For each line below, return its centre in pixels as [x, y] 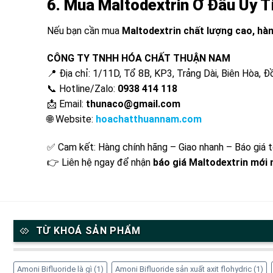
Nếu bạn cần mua [84, 30]
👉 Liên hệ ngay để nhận [100, 163]
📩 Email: [66, 104]
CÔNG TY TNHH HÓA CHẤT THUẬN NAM [139, 58]
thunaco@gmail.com [133, 104]
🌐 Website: [71, 119]
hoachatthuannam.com [149, 119]
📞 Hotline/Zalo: [82, 89]
